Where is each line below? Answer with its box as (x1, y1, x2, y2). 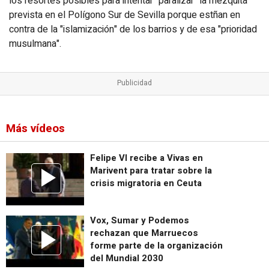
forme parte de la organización (90, 238, 223, 252)
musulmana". (9, 36, 61, 51)
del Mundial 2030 (90, 251, 163, 265)
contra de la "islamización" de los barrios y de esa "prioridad (9, 22, 257, 37)
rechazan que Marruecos (90, 226, 198, 240)
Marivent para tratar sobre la (90, 164, 212, 178)
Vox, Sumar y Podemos (90, 213, 189, 227)
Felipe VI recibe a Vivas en (90, 151, 203, 165)
